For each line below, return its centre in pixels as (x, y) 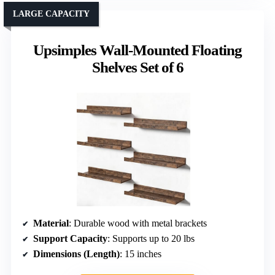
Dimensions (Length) (76, 254)
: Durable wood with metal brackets (138, 223)
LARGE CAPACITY (51, 14)
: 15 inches (141, 254)
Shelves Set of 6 (137, 68)
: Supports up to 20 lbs (151, 239)
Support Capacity (70, 239)
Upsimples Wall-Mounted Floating (137, 50)
